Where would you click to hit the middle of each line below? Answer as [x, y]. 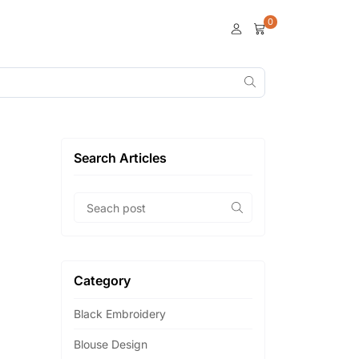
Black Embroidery [120, 313]
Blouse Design [111, 344]
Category [102, 281]
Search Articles [120, 158]
